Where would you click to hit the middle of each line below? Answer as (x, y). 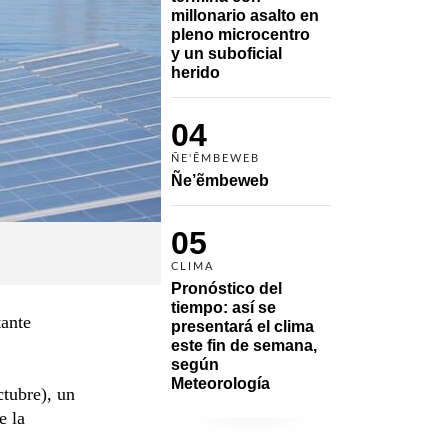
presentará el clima (242, 326)
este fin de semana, (244, 345)
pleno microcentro (240, 34)
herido (195, 72)
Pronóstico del (226, 288)
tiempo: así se (223, 307)
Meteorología (220, 383)
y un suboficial (226, 53)
